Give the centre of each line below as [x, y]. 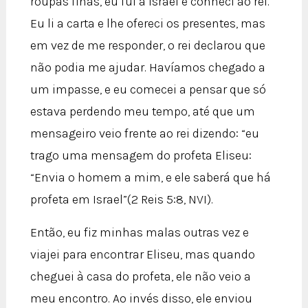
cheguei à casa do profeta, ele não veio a [140, 276]
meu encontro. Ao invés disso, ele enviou [141, 298]
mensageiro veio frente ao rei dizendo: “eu [144, 133]
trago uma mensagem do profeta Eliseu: [141, 155]
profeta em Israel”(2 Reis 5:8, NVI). [121, 199]
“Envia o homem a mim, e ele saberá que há [150, 177]
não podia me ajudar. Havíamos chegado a [147, 67]
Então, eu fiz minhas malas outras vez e [139, 232]
